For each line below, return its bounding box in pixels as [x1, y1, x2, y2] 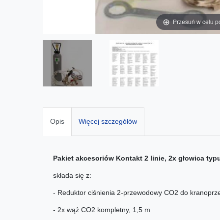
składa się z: [53, 171, 91, 180]
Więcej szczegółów [79, 117, 137, 125]
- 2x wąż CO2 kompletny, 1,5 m [53, 206, 150, 214]
